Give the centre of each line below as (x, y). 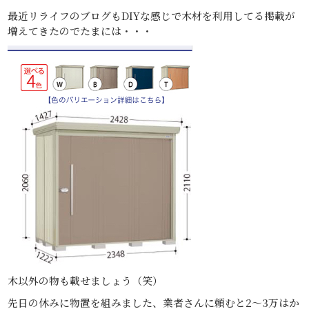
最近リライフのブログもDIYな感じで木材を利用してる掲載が (152, 15)
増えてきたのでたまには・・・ (80, 30)
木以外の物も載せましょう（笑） (86, 280)
